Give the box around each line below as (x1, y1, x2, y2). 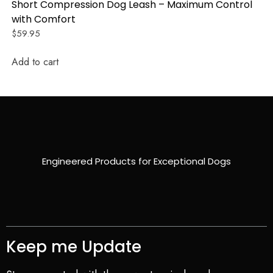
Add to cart (12, 54, 58, 69)
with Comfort (12, 12, 76, 27)
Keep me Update (6, 235, 141, 258)
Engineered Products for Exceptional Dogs (42, 154, 231, 168)
